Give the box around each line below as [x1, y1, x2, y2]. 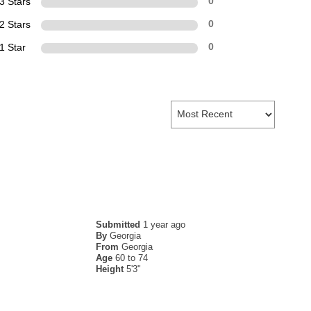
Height [95, 263, 126, 274]
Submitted [95, 219, 143, 230]
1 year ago [142, 219, 185, 230]
